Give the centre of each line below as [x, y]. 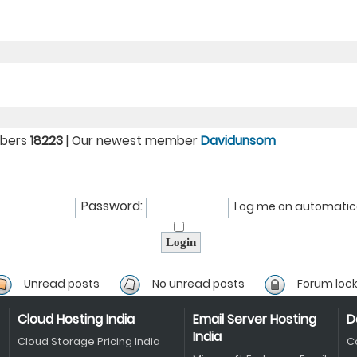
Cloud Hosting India [76, 319]
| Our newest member [132, 141]
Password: [112, 206]
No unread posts [198, 284]
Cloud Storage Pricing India [88, 341]
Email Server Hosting [254, 319]
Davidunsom [238, 141]
